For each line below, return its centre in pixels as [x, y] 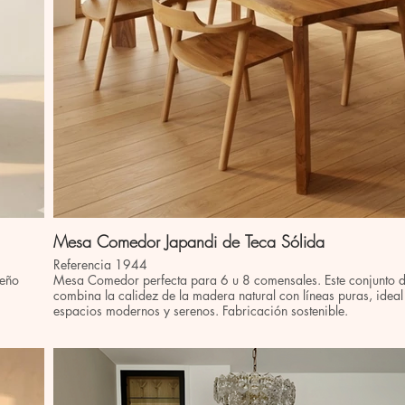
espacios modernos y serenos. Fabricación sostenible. [201, 311]
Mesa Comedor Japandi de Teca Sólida [189, 241]
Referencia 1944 [100, 264]
